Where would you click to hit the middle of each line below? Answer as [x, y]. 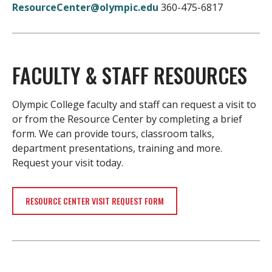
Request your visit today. [68, 163]
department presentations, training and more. [117, 148]
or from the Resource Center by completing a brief [127, 119]
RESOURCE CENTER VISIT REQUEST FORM [95, 201]
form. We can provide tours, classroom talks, [113, 134]
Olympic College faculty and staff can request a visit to [134, 105]
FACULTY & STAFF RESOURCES [130, 75]
